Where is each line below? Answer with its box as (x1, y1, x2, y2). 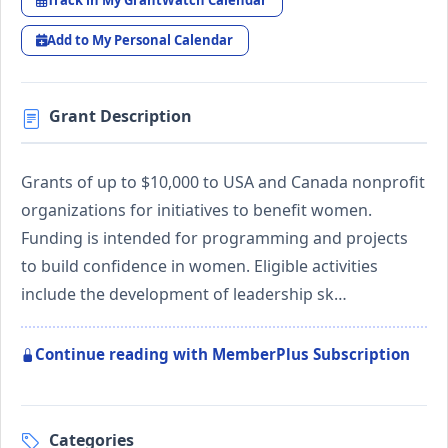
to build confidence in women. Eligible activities (21, 255, 378, 278)
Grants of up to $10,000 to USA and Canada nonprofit (21, 171, 425, 194)
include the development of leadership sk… (21, 283, 347, 306)
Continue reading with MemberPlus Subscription (35, 344, 410, 365)
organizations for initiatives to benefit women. (21, 199, 372, 222)
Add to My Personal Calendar (47, 30, 234, 49)
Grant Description (49, 105, 192, 128)
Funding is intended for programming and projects (21, 227, 408, 250)
